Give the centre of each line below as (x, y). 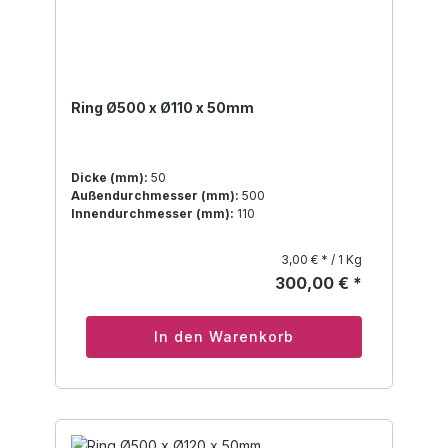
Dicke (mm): (109, 178)
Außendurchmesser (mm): (155, 196)
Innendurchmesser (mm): (152, 214)
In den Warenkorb (224, 337)
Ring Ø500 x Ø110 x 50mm (162, 108)
